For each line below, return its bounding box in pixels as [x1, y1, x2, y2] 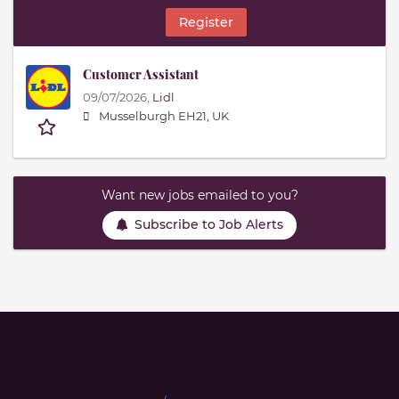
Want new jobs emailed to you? [101, 187, 298, 204]
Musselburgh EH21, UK [99, 109, 229, 123]
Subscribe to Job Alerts [134, 216, 283, 233]
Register [178, 13, 233, 30]
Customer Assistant [83, 65, 199, 83]
